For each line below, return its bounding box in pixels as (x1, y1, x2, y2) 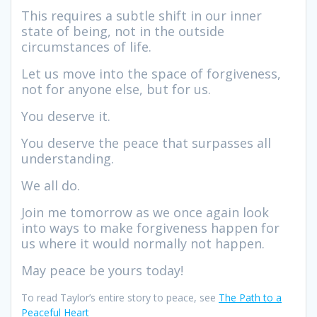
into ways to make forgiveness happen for (21, 219, 279, 236)
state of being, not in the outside (21, 22, 224, 40)
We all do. (21, 176, 80, 194)
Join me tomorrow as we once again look (21, 203, 269, 221)
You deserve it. (21, 107, 110, 125)
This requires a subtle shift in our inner (21, 6, 262, 24)
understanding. (21, 149, 114, 167)
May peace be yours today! (21, 261, 183, 279)
